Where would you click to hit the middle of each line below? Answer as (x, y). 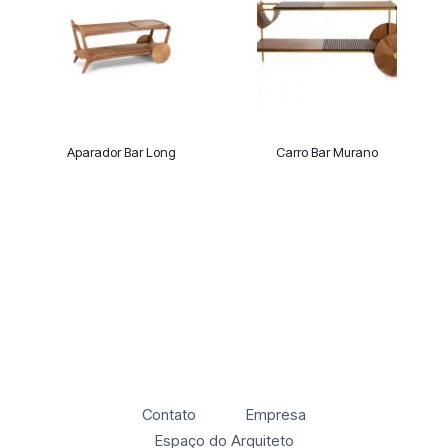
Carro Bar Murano (327, 152)
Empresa (275, 414)
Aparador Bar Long (121, 152)
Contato (169, 414)
